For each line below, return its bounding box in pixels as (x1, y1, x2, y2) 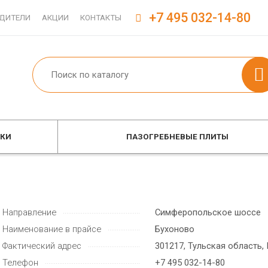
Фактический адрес (2, 240, 81, 251)
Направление (2, 207, 56, 218)
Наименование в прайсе (2, 224, 101, 234)
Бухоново (155, 224, 194, 234)
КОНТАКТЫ (80, 13, 121, 22)
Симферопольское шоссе (155, 207, 261, 218)
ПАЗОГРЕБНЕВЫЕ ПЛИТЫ (126, 132, 229, 141)
